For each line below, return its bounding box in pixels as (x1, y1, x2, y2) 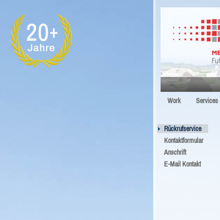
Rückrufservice (164, 125, 201, 133)
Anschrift (164, 148, 186, 156)
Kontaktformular (164, 137, 203, 144)
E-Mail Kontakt (164, 160, 201, 168)
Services (196, 97, 218, 105)
